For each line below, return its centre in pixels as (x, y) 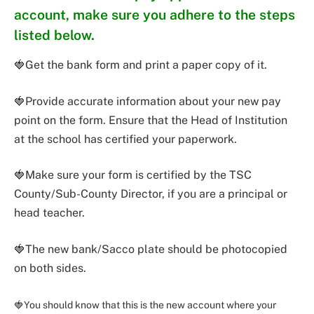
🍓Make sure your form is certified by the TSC (133, 175)
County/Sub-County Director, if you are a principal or (151, 194)
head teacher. (49, 213)
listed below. (54, 35)
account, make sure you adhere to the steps (155, 14)
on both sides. (50, 268)
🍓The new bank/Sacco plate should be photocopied (151, 249)
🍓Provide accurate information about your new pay (148, 101)
